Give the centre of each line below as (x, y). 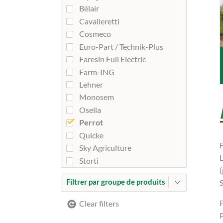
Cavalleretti (99, 21)
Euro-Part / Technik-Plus (121, 46)
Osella (90, 110)
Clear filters (99, 204)
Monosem (97, 97)
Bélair (89, 8)
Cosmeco (95, 34)
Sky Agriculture (105, 148)
